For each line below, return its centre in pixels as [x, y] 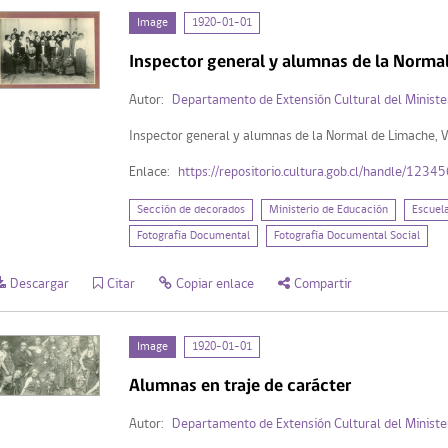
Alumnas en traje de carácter [239, 386]
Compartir [323, 284]
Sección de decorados [190, 209]
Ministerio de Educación [328, 209]
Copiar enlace [215, 284]
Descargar [39, 284]
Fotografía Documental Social [346, 235]
